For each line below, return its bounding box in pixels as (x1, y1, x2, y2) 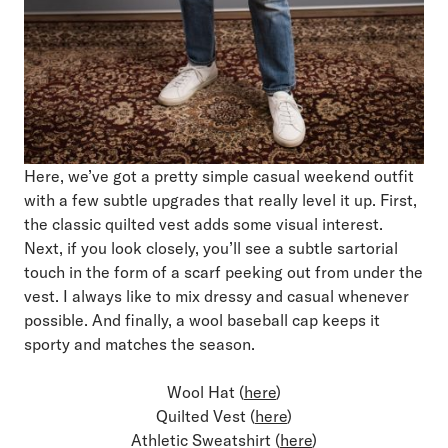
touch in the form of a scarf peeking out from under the (24, 261, 423, 282)
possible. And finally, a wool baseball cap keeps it (24, 309, 380, 330)
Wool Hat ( (167, 381, 244, 402)
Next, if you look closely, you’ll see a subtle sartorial (24, 237, 398, 258)
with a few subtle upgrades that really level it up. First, (24, 189, 417, 210)
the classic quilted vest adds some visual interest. (24, 213, 383, 234)
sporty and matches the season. (24, 333, 255, 354)
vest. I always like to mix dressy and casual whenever (24, 285, 409, 306)
